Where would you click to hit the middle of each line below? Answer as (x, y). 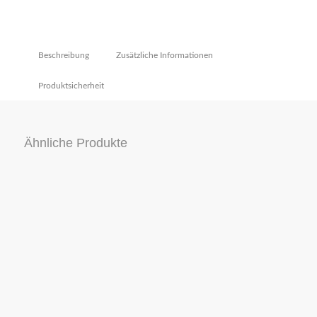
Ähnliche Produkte (75, 143)
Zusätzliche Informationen (164, 56)
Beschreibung (63, 56)
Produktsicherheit (71, 86)
